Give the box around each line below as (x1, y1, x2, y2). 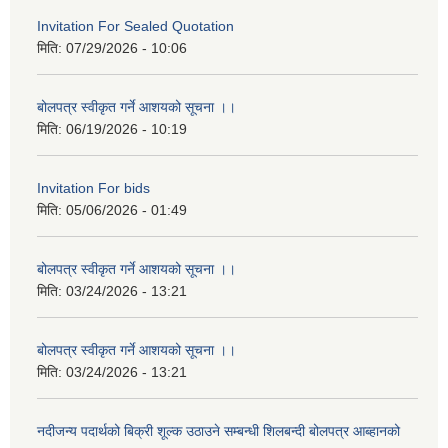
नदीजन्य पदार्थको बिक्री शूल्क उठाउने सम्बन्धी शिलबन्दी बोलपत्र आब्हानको (37, 423, 400, 440)
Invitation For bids (37, 180, 150, 197)
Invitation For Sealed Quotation (37, 18, 234, 35)
